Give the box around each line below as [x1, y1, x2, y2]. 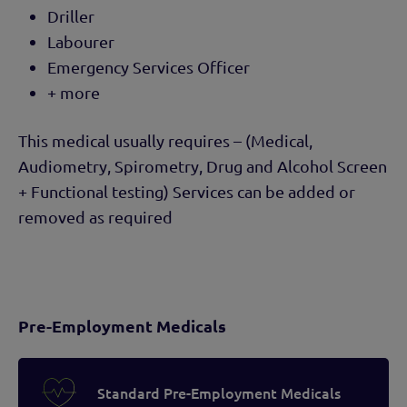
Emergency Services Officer [47, 56, 250, 76]
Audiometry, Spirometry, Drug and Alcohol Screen [18, 155, 387, 175]
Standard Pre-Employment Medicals [97, 382, 341, 403]
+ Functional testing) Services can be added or [18, 181, 355, 201]
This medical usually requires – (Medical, [18, 130, 313, 150]
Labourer [47, 31, 114, 51]
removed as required [18, 206, 173, 226]
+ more [47, 82, 100, 102]
